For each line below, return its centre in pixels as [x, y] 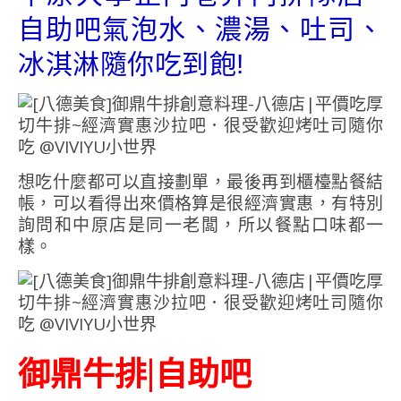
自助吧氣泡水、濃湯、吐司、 [200, 30]
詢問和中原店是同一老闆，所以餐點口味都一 [200, 225]
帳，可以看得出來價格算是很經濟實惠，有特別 [200, 204]
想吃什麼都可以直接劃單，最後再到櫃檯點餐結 [200, 182]
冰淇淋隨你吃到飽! [131, 64]
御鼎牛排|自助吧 [135, 373]
